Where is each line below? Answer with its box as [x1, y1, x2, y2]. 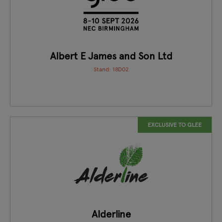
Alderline [91, 208, 131, 221]
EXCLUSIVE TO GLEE [148, 121, 202, 128]
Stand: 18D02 [93, 65, 129, 73]
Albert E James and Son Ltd [50, 50, 172, 62]
